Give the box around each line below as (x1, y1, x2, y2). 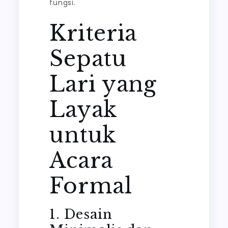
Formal (49, 173, 132, 199)
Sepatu (49, 45, 127, 72)
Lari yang (49, 71, 157, 97)
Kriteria (49, 20, 137, 46)
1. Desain (49, 206, 112, 222)
